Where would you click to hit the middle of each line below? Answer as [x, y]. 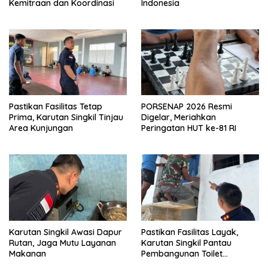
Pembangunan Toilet [182, 253]
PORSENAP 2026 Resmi [187, 107]
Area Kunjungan [41, 128]
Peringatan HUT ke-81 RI [189, 128]
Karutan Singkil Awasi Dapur [66, 232]
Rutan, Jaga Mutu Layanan [63, 243]
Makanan [28, 253]
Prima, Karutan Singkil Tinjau [66, 118]
